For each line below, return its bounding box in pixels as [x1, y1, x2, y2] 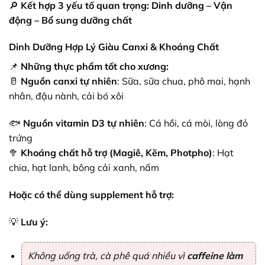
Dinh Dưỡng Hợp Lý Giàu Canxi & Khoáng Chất [9, 41, 219, 53]
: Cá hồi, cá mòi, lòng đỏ [144, 117, 248, 130]
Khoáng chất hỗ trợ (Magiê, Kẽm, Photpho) [21, 147, 212, 159]
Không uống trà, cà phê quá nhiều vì [27, 249, 187, 261]
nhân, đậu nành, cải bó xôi [9, 90, 124, 102]
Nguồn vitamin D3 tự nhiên [23, 117, 144, 130]
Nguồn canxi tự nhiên [21, 75, 117, 88]
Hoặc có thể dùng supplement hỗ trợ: [9, 188, 174, 201]
